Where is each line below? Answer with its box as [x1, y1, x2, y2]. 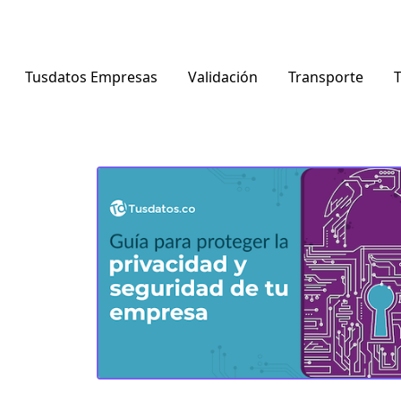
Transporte [287, 67, 363, 87]
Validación [187, 67, 258, 87]
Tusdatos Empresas [24, 67, 158, 87]
